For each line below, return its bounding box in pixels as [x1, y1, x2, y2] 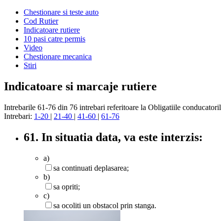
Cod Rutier [24, 17, 58, 25]
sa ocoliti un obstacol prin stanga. [53, 201, 156, 210]
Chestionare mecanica [24, 52, 92, 61]
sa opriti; [53, 182, 80, 191]
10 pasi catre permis [24, 35, 85, 43]
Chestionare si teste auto [24, 8, 99, 16]
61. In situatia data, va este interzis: [24, 130, 203, 144]
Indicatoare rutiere [24, 26, 80, 34]
